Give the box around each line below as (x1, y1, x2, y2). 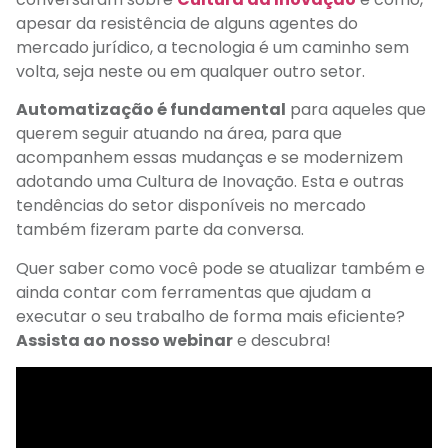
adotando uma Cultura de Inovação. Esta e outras (16, 170, 404, 194)
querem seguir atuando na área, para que (16, 122, 342, 146)
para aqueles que (286, 98, 426, 122)
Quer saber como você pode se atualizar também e (16, 256, 425, 280)
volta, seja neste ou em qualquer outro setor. (16, 59, 373, 83)
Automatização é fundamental (16, 98, 286, 122)
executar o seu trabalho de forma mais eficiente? (16, 304, 405, 328)
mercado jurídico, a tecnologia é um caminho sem (16, 35, 409, 59)
